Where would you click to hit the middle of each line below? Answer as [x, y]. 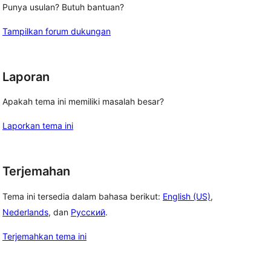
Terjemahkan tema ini [44, 237]
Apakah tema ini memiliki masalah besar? [83, 102]
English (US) [187, 197]
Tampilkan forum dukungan [57, 31]
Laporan [26, 77]
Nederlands [25, 212]
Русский [88, 212]
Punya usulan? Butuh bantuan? [63, 7]
